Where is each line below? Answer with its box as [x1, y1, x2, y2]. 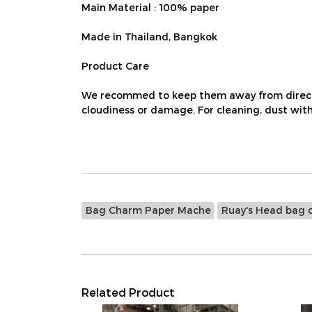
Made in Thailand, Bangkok [81, 31, 217, 42]
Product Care [81, 60, 152, 72]
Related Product [81, 286, 175, 299]
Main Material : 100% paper [81, 1, 219, 13]
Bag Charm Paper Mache [85, 204, 211, 216]
